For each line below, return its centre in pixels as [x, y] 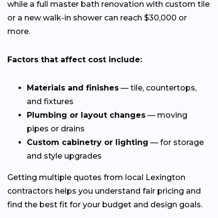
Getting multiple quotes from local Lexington [96, 177]
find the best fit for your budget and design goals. [105, 204]
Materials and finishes [73, 88]
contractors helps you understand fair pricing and [104, 191]
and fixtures [50, 101]
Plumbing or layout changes [86, 115]
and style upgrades [64, 156]
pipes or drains [56, 128]
